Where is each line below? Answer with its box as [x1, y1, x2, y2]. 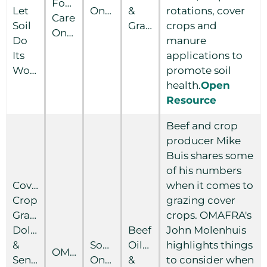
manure [166, 34, 206, 46]
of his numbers [166, 164, 241, 176]
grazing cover [166, 194, 235, 206]
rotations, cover [166, 4, 245, 17]
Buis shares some [166, 149, 253, 162]
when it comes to [166, 179, 253, 191]
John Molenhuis [166, 223, 246, 236]
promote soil [166, 64, 231, 76]
